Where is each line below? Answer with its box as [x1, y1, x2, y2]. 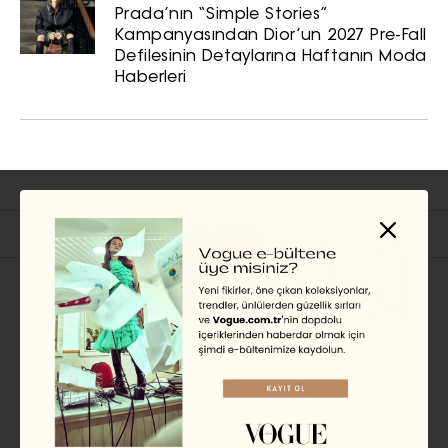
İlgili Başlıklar [20, 222, 181, 245]
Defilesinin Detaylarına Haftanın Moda [115, 49, 427, 65]
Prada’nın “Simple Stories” [115, 7, 327, 23]
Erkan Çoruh [165, 333, 277, 352]
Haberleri [115, 70, 187, 86]
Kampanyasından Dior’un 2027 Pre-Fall [115, 28, 427, 44]
